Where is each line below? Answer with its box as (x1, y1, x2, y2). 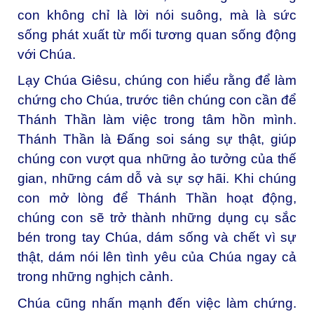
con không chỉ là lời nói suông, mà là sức (18, 7, 296, 22)
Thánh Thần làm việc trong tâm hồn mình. (18, 112, 296, 128)
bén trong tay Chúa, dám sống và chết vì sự (18, 230, 296, 245)
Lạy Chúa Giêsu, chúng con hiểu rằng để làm (18, 73, 296, 88)
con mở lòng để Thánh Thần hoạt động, (18, 191, 296, 206)
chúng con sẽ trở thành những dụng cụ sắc (18, 210, 296, 226)
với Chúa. (18, 46, 76, 62)
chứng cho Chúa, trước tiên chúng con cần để (18, 93, 296, 108)
